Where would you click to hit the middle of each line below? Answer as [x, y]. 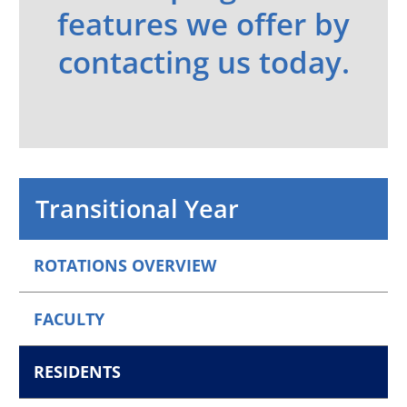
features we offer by [203, 24]
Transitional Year [138, 209]
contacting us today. [203, 62]
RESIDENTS [78, 371]
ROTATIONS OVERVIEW [125, 266]
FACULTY [69, 318]
